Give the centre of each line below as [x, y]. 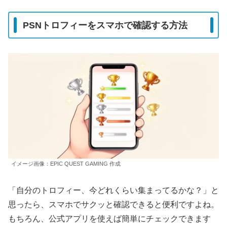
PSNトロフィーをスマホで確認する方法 [105, 25]
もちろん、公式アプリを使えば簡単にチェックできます [109, 219]
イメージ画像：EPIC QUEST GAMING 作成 [66, 164]
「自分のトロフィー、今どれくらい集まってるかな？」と [113, 191]
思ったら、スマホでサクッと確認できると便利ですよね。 [113, 205]
